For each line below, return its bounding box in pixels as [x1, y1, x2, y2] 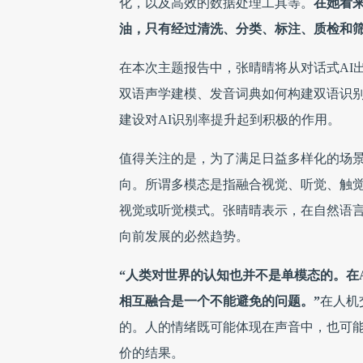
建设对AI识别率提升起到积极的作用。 [119, 113, 340, 126]
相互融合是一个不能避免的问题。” [119, 294, 320, 308]
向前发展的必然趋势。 [119, 229, 249, 243]
